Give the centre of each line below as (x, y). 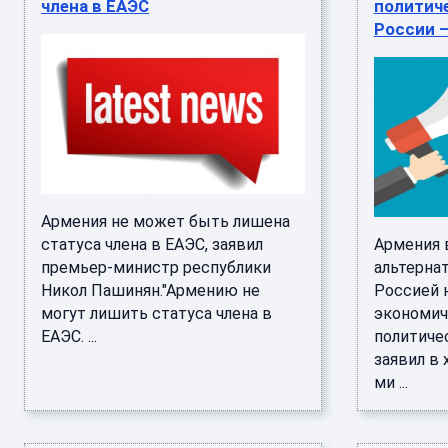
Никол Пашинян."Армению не (150, 290)
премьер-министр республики (156, 267)
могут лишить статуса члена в (156, 313)
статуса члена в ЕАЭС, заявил (152, 244)
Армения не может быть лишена (165, 221)
